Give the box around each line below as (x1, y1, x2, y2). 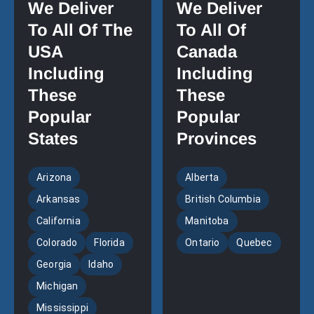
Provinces (177, 129, 257, 149)
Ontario (185, 237, 220, 249)
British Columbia (185, 193, 261, 205)
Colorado (36, 237, 78, 249)
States (27, 129, 78, 149)
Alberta (185, 172, 219, 184)
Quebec (236, 237, 273, 249)
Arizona (36, 172, 72, 184)
